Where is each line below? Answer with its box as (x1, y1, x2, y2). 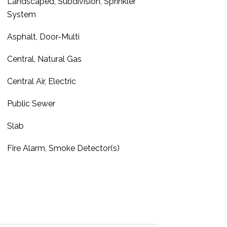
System (7, 10, 36, 19)
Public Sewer (7, 99, 55, 108)
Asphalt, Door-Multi (7, 32, 80, 42)
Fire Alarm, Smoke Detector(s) (7, 143, 120, 153)
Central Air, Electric (7, 77, 76, 86)
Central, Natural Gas (7, 54, 82, 64)
